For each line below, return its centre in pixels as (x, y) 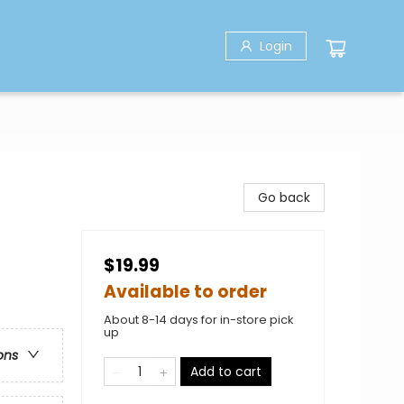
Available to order (185, 292)
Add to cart (226, 372)
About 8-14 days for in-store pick (199, 320)
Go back (284, 197)
